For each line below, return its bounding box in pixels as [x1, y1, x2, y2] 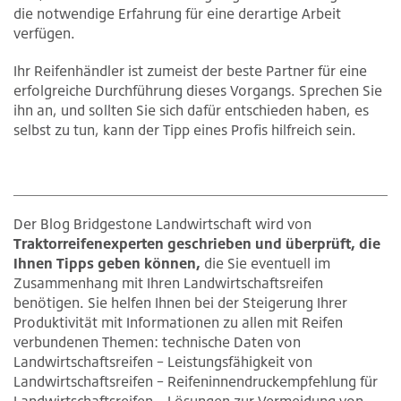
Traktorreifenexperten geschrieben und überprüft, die [13, 235, 380, 253]
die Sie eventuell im [200, 254, 330, 273]
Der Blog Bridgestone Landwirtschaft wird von [13, 215, 311, 234]
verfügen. [13, 24, 75, 43]
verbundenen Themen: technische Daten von [13, 333, 301, 352]
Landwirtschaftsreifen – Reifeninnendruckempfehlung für [13, 372, 378, 391]
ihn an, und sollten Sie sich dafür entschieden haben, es [13, 101, 369, 120]
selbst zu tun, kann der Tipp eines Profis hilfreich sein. [13, 121, 356, 140]
